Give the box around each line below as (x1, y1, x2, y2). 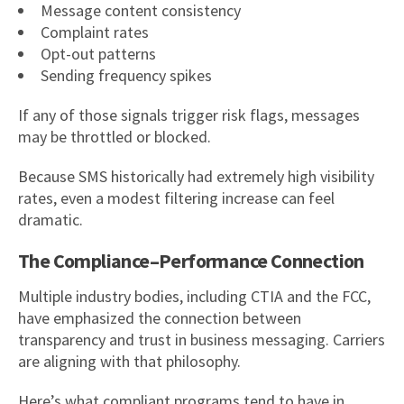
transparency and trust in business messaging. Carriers (18, 328, 385, 350)
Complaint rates (41, 21, 149, 42)
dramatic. (18, 208, 83, 230)
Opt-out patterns (41, 42, 156, 64)
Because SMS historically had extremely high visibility (18, 165, 374, 187)
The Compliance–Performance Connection (18, 247, 364, 273)
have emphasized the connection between (18, 307, 301, 328)
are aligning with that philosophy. (18, 350, 241, 372)
